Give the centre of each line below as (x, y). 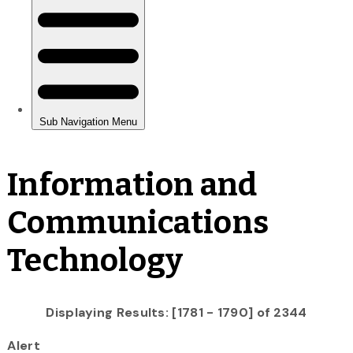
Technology (95, 260)
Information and (132, 185)
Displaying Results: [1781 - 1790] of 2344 (176, 312)
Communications (138, 223)
